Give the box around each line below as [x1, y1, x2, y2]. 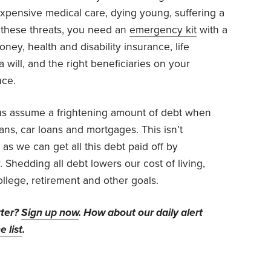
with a [197, 23, 227, 36]
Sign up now [21, 206, 79, 219]
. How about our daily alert [79, 206, 203, 219]
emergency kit [129, 23, 197, 36]
